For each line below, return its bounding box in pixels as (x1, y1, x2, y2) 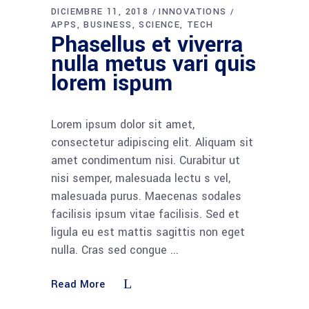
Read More (51, 277, 105, 292)
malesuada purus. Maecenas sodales (51, 188, 241, 205)
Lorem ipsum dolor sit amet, (51, 117, 195, 133)
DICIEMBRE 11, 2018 (51, 6, 149, 19)
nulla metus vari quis (51, 48, 256, 81)
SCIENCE (139, 19, 181, 32)
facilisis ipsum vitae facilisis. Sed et (51, 206, 239, 223)
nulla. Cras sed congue (51, 242, 170, 259)
